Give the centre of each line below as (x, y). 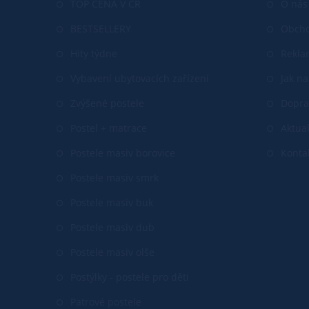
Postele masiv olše (112, 252)
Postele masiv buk (112, 202)
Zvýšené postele (107, 103)
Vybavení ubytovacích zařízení (140, 78)
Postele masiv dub (112, 227)
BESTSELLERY (101, 28)
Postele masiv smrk (114, 177)
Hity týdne (94, 53)
